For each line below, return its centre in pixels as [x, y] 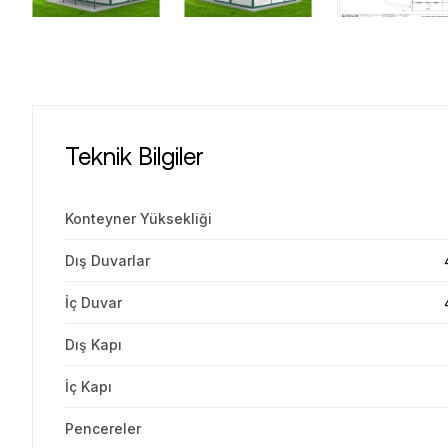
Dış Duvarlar [107, 260]
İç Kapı [88, 386]
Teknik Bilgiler [134, 155]
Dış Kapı [93, 344]
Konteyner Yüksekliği [138, 218]
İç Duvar [93, 302]
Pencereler [103, 428]
